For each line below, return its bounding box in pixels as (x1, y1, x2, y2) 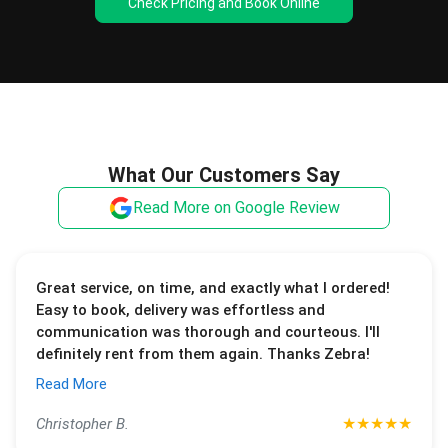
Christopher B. (36, 415, 129, 433)
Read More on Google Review (132, 198, 340, 217)
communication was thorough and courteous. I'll (36, 323, 380, 341)
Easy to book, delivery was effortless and (36, 301, 325, 319)
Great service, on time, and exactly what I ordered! (36, 279, 390, 297)
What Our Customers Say (108, 163, 340, 187)
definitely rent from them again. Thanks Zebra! (36, 345, 370, 363)
